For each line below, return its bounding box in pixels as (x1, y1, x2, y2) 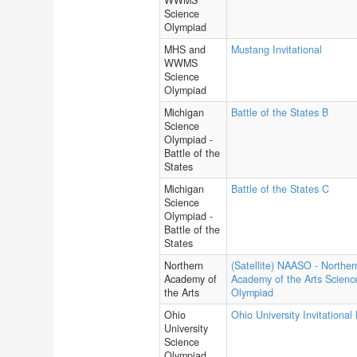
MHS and (164, 42, 206, 57)
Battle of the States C (231, 182, 329, 196)
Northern (164, 258, 203, 273)
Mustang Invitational (231, 42, 322, 57)
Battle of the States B (231, 105, 328, 120)
